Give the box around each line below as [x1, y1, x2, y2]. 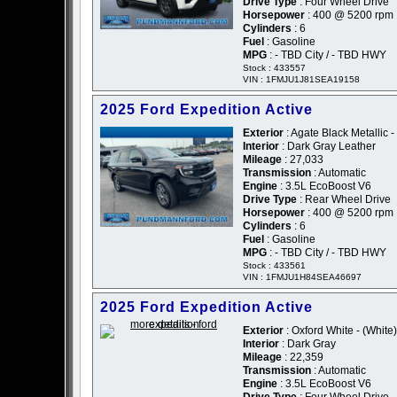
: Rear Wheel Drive [297, 193, 391, 206]
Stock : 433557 [243, 63, 306, 74]
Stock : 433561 [243, 261, 306, 271]
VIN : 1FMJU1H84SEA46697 [243, 272, 362, 283]
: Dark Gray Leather [279, 140, 376, 153]
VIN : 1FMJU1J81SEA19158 [243, 74, 360, 85]
